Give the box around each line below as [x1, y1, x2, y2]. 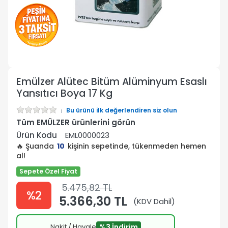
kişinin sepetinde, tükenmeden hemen [66, 140, 206, 151]
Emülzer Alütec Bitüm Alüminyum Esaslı [16, 74, 207, 89]
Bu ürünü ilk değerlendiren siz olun [66, 105, 177, 115]
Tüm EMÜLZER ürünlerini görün [16, 117, 135, 128]
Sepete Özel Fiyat [19, 166, 77, 176]
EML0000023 [65, 129, 109, 140]
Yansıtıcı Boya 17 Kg [16, 86, 112, 100]
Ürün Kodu [16, 129, 57, 140]
